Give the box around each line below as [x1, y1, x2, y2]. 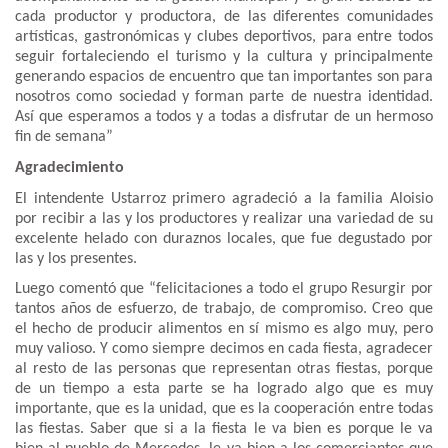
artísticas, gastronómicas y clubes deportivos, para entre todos [15, 29, 433, 46]
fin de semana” [15, 129, 113, 146]
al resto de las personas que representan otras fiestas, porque [15, 361, 433, 378]
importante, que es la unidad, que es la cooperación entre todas [15, 401, 433, 418]
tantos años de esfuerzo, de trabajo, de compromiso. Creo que [15, 301, 433, 318]
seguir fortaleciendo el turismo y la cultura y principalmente [15, 49, 433, 66]
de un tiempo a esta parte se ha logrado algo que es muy [15, 381, 433, 398]
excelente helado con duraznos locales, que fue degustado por [15, 230, 433, 247]
